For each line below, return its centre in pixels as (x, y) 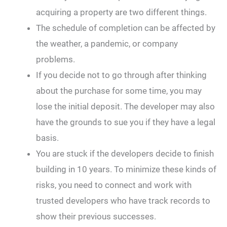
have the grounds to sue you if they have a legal (126, 122)
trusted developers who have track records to (123, 200)
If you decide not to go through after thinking (121, 75)
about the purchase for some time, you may (119, 90)
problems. (55, 59)
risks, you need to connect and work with (114, 185)
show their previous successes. (96, 216)
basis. (47, 138)
